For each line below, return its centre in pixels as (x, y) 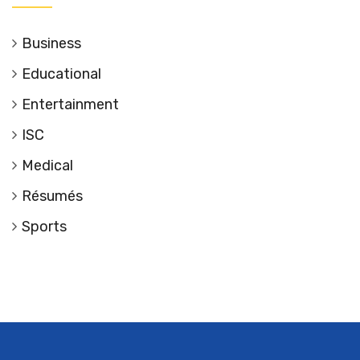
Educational (61, 74)
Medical (47, 165)
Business (51, 43)
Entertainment (70, 104)
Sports (44, 226)
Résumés (52, 196)
